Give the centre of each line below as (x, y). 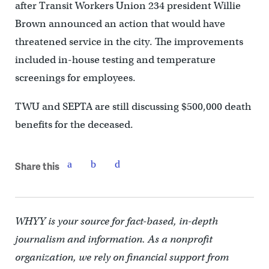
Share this (37, 166)
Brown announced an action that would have (120, 24)
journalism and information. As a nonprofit (113, 240)
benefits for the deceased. (74, 125)
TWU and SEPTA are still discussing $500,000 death (133, 107)
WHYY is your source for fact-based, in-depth (116, 222)
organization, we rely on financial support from (122, 258)
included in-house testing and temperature (115, 60)
